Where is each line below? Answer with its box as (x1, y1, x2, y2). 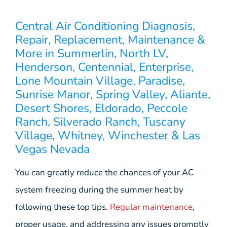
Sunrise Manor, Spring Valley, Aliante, (15, 86, 210, 102)
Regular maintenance (110, 201, 193, 213)
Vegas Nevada (15, 141, 90, 157)
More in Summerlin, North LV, (15, 45, 168, 61)
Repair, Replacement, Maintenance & (15, 31, 205, 48)
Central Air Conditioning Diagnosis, (15, 18, 195, 34)
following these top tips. (15, 201, 110, 213)
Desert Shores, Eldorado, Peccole (15, 100, 187, 116)
